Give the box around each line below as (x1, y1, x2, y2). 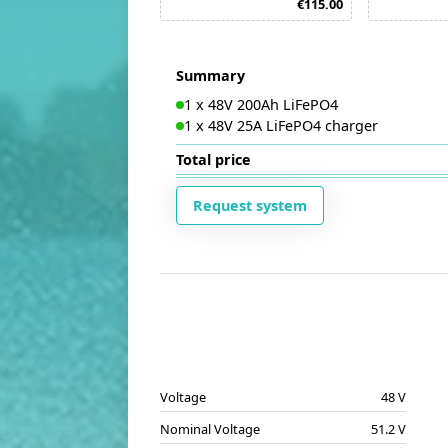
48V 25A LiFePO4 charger (208, 116, 378, 135)
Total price (176, 150, 251, 169)
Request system (193, 196, 307, 215)
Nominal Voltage (160, 420, 260, 438)
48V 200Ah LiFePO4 (208, 95, 338, 114)
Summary (176, 66, 245, 85)
